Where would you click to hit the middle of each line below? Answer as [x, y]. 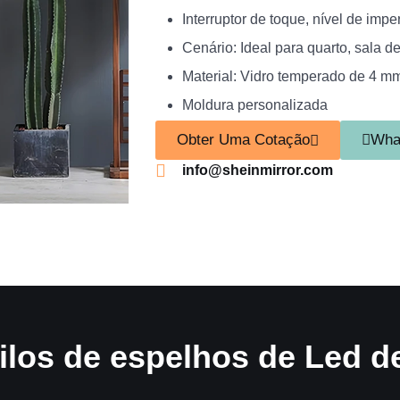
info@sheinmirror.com [258, 170]
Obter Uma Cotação [244, 140]
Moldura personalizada [255, 105]
